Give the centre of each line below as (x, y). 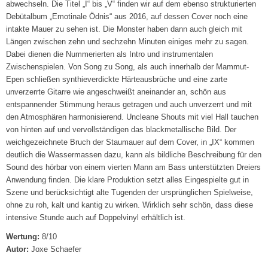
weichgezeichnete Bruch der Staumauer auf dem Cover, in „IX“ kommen (130, 142)
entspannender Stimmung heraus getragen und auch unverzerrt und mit (129, 105)
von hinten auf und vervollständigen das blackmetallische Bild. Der (121, 130)
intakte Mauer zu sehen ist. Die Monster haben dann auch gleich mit (124, 29)
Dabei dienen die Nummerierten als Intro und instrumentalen (110, 54)
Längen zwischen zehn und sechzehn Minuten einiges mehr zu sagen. (128, 42)
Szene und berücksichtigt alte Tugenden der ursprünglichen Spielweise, (130, 193)
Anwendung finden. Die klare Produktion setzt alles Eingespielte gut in (128, 180)
